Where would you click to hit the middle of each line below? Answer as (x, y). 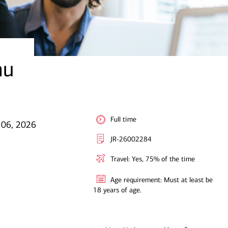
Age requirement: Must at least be (162, 180)
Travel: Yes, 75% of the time (153, 159)
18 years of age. (118, 190)
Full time (124, 119)
